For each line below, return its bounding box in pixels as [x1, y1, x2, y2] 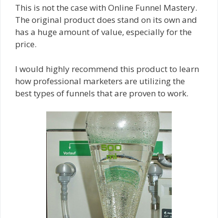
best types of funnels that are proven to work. [15, 87, 188, 99]
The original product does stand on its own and [15, 14, 197, 26]
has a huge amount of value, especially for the [15, 26, 192, 38]
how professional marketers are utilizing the [15, 75, 185, 87]
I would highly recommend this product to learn [15, 63, 199, 74]
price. [15, 38, 36, 50]
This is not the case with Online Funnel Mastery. [15, 2, 197, 14]
